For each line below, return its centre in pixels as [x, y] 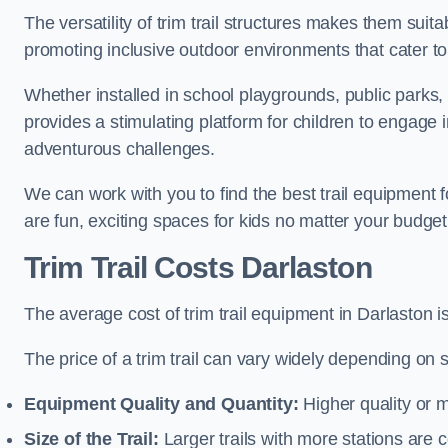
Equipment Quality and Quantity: [161, 403]
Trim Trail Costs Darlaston [198, 267]
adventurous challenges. [119, 148]
